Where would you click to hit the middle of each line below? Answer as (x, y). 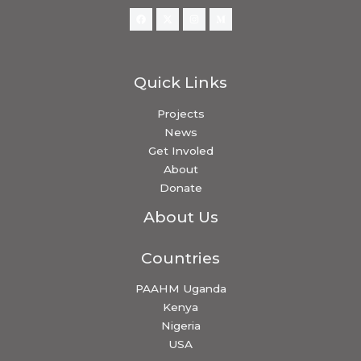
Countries (180, 257)
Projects (180, 113)
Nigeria (180, 326)
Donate (180, 187)
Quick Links (180, 83)
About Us (180, 216)
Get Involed (180, 150)
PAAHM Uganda (180, 289)
